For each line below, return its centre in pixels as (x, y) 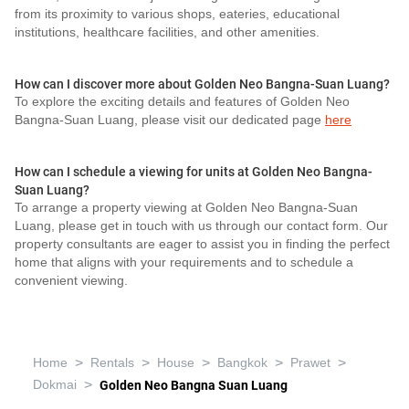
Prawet (310, 363)
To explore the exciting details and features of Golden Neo (182, 102)
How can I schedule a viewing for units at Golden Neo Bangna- (194, 172)
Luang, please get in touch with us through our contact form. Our (201, 226)
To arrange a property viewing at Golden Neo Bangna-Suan (186, 208)
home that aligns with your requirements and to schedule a (184, 262)
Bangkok (242, 363)
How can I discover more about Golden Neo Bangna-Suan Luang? (202, 84)
